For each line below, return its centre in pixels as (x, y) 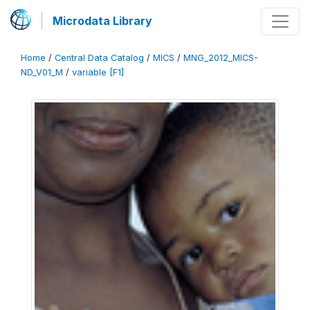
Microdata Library (102, 21)
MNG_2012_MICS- (221, 58)
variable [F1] (98, 72)
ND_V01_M (42, 72)
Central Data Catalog (99, 58)
